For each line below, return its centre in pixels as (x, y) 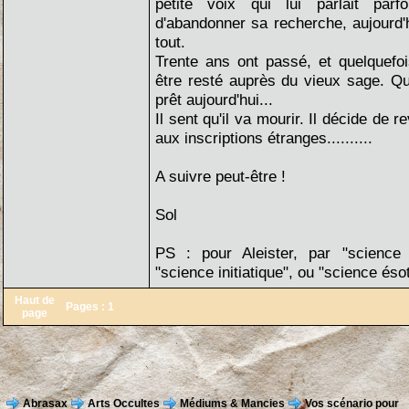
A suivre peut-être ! (220, 176)
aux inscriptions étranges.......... (264, 138)
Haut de (35, 300)
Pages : (87, 307)
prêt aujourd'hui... (214, 100)
